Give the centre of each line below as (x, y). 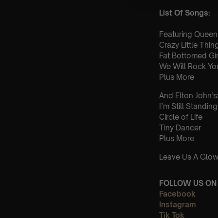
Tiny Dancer (180, 127)
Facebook (177, 194)
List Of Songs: (185, 13)
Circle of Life (181, 117)
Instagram (178, 204)
